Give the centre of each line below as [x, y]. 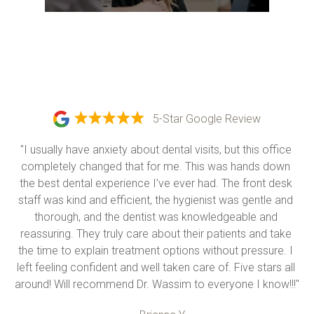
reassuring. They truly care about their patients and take [156, 234]
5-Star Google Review [207, 119]
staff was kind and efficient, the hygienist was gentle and [156, 200]
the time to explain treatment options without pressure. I [156, 251]
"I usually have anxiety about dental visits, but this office [156, 150]
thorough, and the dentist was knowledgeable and [156, 217]
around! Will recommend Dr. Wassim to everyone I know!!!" [157, 284]
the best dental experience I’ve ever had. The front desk [156, 183]
